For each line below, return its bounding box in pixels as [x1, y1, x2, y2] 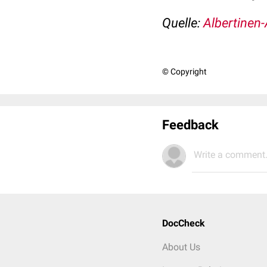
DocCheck [162, 218, 205, 229]
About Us [162, 241, 200, 253]
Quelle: [162, 15, 203, 30]
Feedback [162, 117, 219, 132]
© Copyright [162, 67, 207, 76]
